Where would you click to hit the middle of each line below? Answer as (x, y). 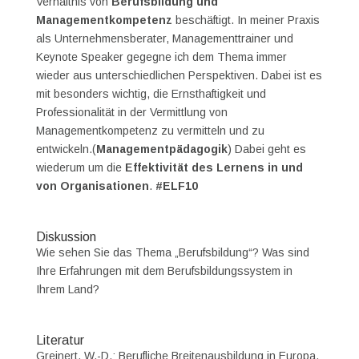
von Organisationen (92, 186)
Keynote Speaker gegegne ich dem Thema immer (161, 57)
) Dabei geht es (266, 149)
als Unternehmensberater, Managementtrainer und (164, 39)
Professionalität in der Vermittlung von (131, 113)
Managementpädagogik (161, 149)
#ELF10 (176, 186)
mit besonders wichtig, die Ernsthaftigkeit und (151, 94)
